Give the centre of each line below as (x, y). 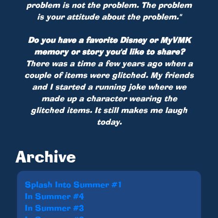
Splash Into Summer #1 (74, 184)
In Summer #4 (54, 196)
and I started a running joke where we (109, 86)
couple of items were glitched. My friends (109, 75)
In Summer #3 (54, 208)
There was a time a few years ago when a (109, 63)
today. (109, 121)
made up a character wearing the (109, 98)
